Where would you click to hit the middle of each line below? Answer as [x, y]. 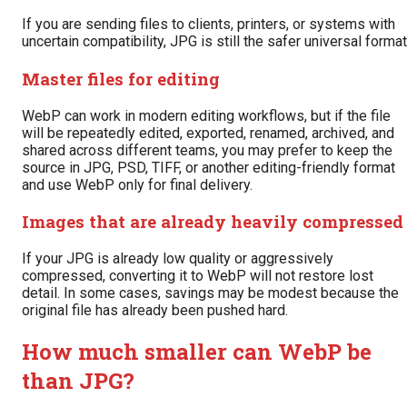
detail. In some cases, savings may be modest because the [210, 293]
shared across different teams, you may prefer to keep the [207, 150]
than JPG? [78, 381]
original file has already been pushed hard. [155, 311]
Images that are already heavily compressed [213, 222]
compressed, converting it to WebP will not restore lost [198, 276]
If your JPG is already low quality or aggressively [178, 259]
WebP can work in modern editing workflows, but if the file [206, 115]
